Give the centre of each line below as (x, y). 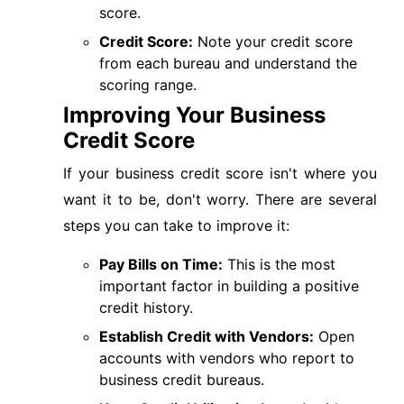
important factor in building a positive (229, 286)
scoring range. (148, 85)
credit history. (146, 308)
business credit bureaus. (182, 380)
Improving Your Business (194, 115)
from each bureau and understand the (228, 63)
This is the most (279, 264)
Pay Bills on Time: (161, 264)
